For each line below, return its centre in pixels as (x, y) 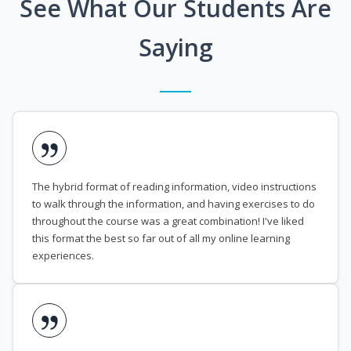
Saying (175, 48)
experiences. (63, 256)
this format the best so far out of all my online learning (161, 239)
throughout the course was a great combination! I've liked (168, 221)
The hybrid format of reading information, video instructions (174, 187)
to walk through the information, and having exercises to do (174, 204)
